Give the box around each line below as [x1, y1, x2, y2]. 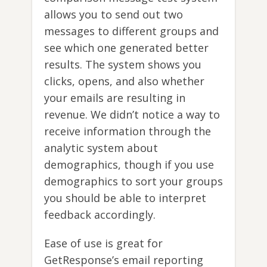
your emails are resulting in [44, 90, 185, 105]
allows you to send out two [44, 7, 183, 21]
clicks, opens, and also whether [44, 73, 204, 88]
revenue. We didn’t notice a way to [44, 107, 220, 122]
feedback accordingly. [44, 207, 156, 222]
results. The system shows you [44, 57, 201, 72]
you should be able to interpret [44, 190, 206, 205]
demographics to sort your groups [44, 173, 223, 188]
